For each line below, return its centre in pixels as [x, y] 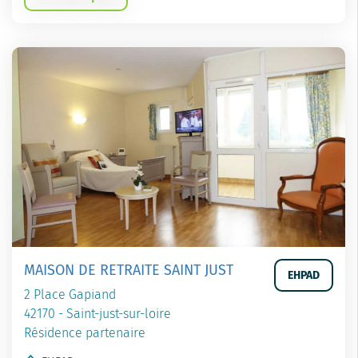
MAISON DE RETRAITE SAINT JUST [129, 270]
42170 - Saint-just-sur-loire [97, 314]
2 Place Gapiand [70, 295]
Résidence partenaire [85, 333]
